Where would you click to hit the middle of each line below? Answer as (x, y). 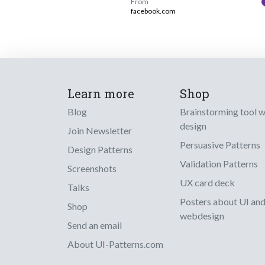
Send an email (95, 225)
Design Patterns (100, 149)
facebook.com (153, 11)
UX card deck (207, 182)
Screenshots (92, 168)
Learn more (101, 93)
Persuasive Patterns (220, 144)
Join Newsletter (100, 130)
